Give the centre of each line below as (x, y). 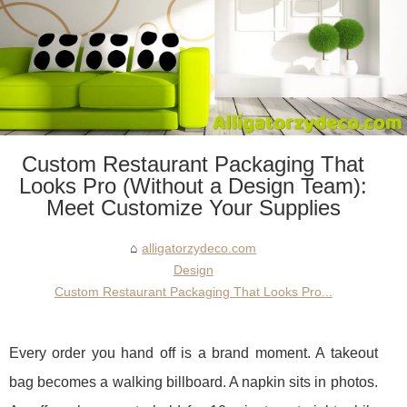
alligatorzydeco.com (199, 248)
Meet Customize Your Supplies (193, 208)
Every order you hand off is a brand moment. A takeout (194, 353)
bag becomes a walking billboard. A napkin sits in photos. (194, 382)
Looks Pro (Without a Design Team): (194, 186)
